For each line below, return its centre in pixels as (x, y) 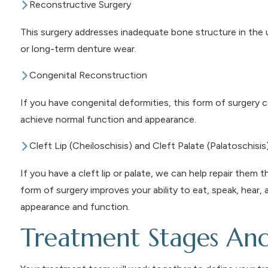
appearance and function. (75, 207)
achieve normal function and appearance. (108, 120)
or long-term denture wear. (78, 49)
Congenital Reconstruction (88, 75)
